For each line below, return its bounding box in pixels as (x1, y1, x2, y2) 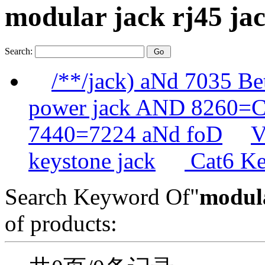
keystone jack (28, 147, 156, 173)
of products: (5, 210, 117, 236)
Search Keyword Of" (5, 183, 199, 209)
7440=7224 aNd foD (28, 121, 222, 147)
